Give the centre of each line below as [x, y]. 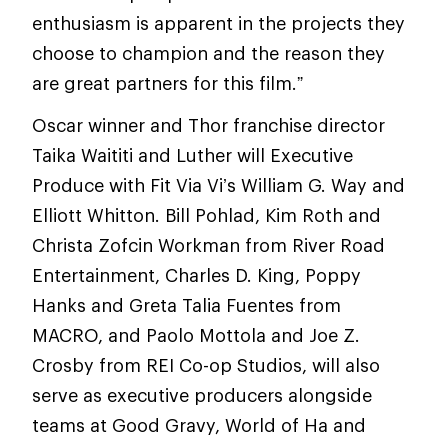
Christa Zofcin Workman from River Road [208, 245]
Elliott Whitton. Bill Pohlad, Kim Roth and [206, 215]
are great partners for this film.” [167, 83]
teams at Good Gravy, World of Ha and [199, 425]
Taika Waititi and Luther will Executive [192, 155]
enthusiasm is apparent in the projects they [218, 23]
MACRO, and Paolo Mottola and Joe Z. [196, 335]
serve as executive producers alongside [202, 395]
